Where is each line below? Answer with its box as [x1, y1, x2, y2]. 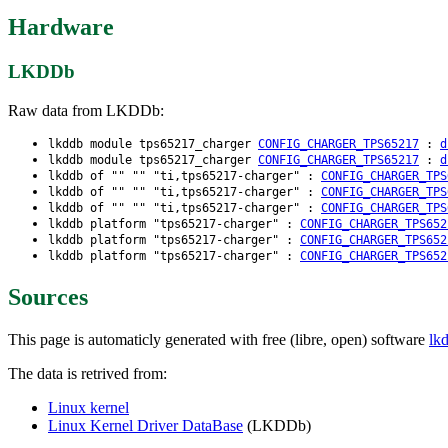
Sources [8, 283, 88, 310]
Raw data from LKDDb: [8, 101, 164, 119]
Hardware [8, 14, 114, 41]
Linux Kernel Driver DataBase [48, 416, 243, 434]
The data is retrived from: [8, 364, 167, 382]
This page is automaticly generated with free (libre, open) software [8, 330, 429, 348]
